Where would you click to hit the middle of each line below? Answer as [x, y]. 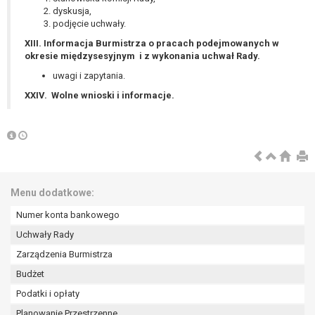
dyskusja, [72, 11]
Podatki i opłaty [48, 294]
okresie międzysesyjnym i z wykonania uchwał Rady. [142, 56]
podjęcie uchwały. [89, 24]
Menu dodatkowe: [52, 193]
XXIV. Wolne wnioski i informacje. [99, 96]
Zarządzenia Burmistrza [64, 255]
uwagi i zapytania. [89, 76]
